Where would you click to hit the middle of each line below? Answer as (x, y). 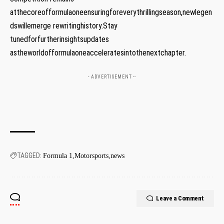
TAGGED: (29, 156)
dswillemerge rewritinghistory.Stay (64, 26)
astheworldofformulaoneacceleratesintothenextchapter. (98, 53)
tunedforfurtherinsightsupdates (59, 39)
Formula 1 (58, 156)
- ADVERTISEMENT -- (112, 77)
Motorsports (91, 156)
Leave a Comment (180, 198)
